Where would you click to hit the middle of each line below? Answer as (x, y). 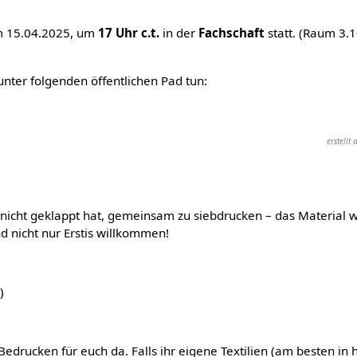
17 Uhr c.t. (128, 33)
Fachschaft (231, 33)
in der (178, 33)
